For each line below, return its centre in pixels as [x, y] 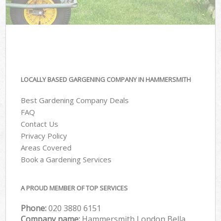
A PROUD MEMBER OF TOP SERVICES [74, 188]
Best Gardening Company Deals [75, 100]
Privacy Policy [44, 136]
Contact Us [40, 124]
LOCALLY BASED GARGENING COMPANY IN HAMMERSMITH [106, 79]
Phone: [35, 208]
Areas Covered [46, 148]
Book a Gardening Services [66, 160]
